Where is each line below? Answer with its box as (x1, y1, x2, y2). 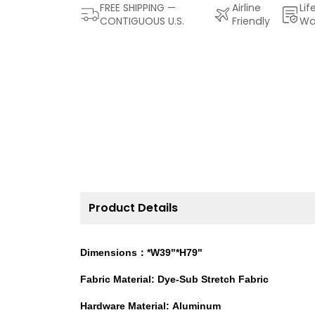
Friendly (232, 13, 271, 28)
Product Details (89, 199, 178, 216)
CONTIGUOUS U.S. (99, 13, 184, 28)
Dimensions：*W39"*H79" (80, 246, 202, 258)
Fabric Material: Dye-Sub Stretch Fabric (80, 273, 269, 285)
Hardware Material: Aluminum (80, 300, 221, 311)
